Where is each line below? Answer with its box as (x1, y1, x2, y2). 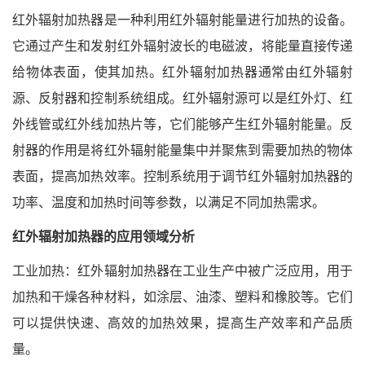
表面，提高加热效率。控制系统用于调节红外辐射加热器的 (12, 167, 353, 186)
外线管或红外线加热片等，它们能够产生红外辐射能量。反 (12, 115, 353, 134)
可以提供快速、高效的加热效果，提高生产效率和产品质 (12, 314, 353, 332)
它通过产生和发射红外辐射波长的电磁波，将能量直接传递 (12, 37, 353, 55)
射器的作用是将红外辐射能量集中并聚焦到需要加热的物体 (12, 141, 353, 160)
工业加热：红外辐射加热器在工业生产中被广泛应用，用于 (12, 262, 353, 280)
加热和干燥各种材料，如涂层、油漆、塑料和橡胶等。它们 (12, 288, 353, 306)
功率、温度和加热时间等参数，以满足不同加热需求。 (12, 193, 325, 212)
